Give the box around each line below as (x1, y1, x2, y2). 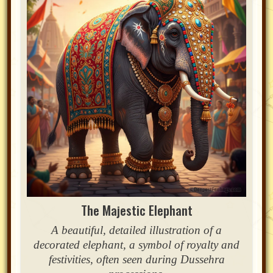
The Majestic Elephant (80, 200, 193, 220)
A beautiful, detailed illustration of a (51, 224, 222, 237)
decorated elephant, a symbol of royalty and (34, 238, 239, 252)
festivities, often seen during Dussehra (48, 253, 225, 266)
